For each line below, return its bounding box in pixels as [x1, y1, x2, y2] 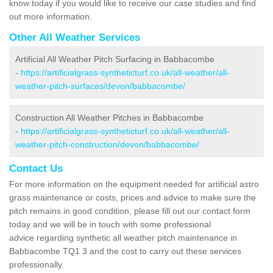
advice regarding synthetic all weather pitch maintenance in [9, 232, 237, 243]
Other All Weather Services [9, 31, 140, 43]
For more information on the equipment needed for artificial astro [9, 179, 259, 189]
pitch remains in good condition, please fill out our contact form [9, 205, 250, 216]
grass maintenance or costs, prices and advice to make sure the [9, 192, 256, 202]
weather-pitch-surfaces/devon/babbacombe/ [15, 80, 185, 91]
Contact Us [9, 162, 63, 174]
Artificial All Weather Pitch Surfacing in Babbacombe [15, 54, 214, 64]
